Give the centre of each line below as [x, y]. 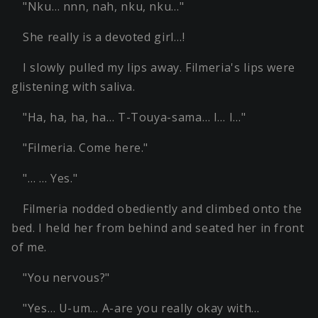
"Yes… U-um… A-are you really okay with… [141, 308]
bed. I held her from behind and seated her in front [158, 228]
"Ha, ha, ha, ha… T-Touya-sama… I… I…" [135, 117]
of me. [29, 247]
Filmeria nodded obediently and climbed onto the [163, 209]
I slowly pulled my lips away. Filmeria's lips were [159, 68]
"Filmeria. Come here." [86, 148]
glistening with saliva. [73, 87]
